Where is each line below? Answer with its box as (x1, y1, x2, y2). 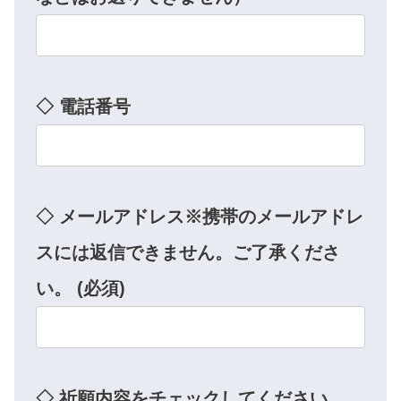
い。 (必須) (36, 277, 125, 298)
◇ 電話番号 (36, 96, 131, 116)
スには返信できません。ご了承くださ (36, 242, 340, 262)
